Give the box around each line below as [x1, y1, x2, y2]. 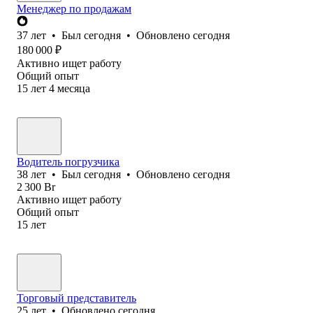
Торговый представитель [17, 291, 136, 304]
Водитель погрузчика [17, 155, 119, 168]
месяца [57, 82, 90, 94]
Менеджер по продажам [17, 2, 131, 15]
